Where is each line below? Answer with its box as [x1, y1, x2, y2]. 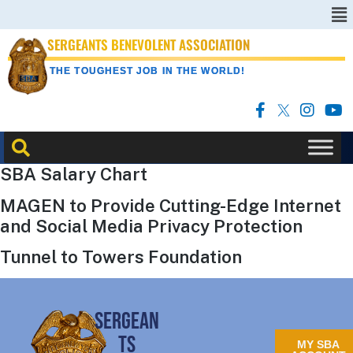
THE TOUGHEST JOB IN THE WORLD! [50, 65, 245, 77]
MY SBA [297, 337, 340, 351]
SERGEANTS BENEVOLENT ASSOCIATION [47, 35, 250, 55]
